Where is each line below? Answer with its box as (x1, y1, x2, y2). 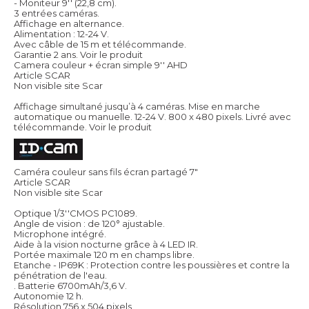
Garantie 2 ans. (14, 48, 78, 60)
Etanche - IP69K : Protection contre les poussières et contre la (14, 259, 290, 270)
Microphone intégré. (14, 228, 106, 239)
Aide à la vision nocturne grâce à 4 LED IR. (14, 238, 198, 250)
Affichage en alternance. (14, 17, 124, 29)
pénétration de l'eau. (14, 269, 107, 281)
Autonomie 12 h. (14, 290, 83, 301)
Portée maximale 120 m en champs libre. (14, 248, 195, 260)
